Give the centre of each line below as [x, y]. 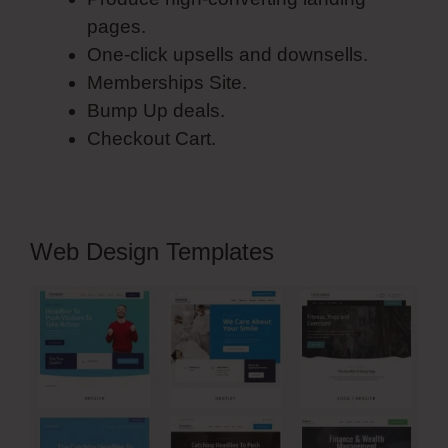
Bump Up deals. [156, 110]
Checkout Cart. [151, 138]
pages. [116, 26]
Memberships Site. [167, 82]
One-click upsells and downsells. [227, 54]
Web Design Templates [152, 251]
